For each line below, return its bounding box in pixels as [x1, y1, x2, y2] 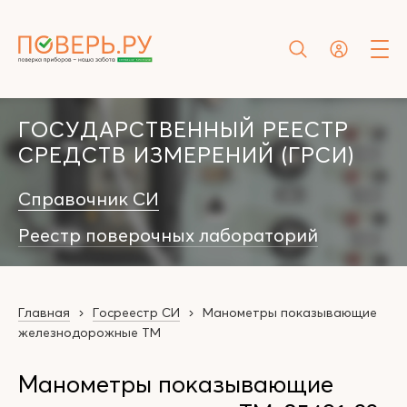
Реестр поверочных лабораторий [18, 223, 318, 246]
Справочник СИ [18, 187, 159, 210]
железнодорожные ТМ [18, 324, 161, 341]
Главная [18, 304, 70, 321]
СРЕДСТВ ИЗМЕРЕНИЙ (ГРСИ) [18, 142, 354, 168]
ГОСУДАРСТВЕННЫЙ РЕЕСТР [18, 116, 349, 143]
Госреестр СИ [93, 304, 180, 321]
